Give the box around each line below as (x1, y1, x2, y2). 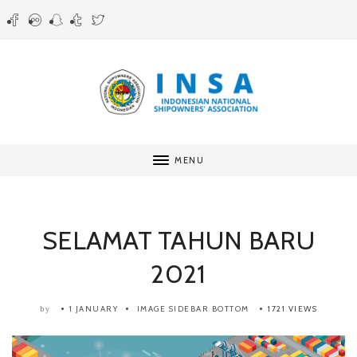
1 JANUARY (69, 303, 118, 314)
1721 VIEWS (268, 303, 317, 314)
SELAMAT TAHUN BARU (41, 224, 316, 256)
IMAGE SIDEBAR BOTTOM (136, 303, 249, 314)
